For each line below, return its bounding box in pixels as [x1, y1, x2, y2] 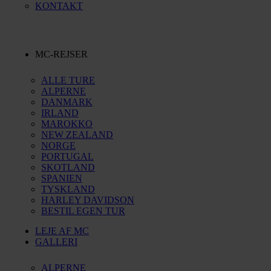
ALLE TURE [41, 75, 95, 85]
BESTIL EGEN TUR [41, 206, 125, 216]
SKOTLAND [41, 162, 95, 172]
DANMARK [41, 97, 93, 107]
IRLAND [41, 108, 79, 118]
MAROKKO [41, 119, 93, 129]
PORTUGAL [41, 151, 94, 162]
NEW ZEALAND [41, 129, 113, 140]
